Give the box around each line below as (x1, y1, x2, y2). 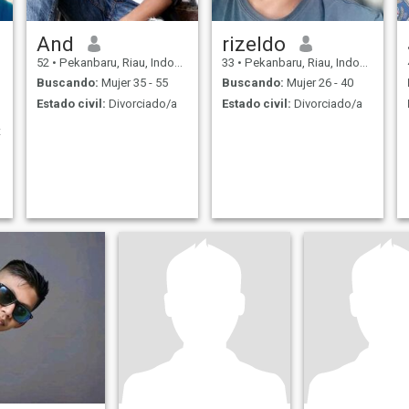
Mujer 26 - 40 (283, 76, 353, 90)
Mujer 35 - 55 (98, 76, 168, 90)
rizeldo (221, 31, 286, 56)
